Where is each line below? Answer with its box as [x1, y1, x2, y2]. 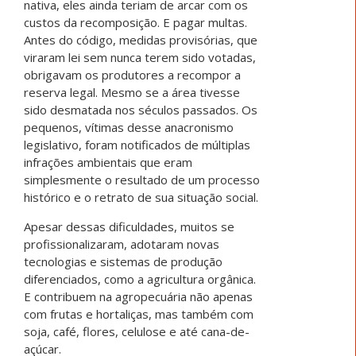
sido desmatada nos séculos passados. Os [24, 102, 257, 118]
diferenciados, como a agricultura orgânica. [24, 271, 256, 288]
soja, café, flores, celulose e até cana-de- [24, 323, 250, 340]
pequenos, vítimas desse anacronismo [24, 119, 234, 136]
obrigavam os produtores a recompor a [24, 67, 241, 83]
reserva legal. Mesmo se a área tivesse [24, 84, 240, 101]
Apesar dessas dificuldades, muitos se [24, 219, 234, 235]
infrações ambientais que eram [24, 154, 192, 171]
